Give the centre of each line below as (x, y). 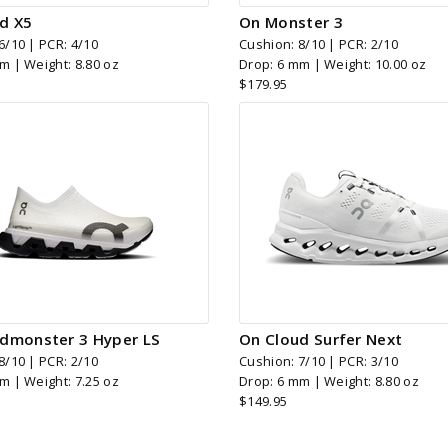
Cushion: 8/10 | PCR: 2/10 (318, 43)
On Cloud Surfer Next (321, 339)
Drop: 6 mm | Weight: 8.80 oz (329, 381)
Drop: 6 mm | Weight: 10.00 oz (333, 63)
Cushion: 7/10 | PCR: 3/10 (318, 361)
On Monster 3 (291, 21)
